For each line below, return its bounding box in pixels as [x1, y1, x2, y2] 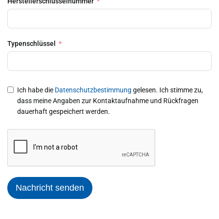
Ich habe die [17, 86, 55, 94]
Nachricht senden [16, 183, 84, 193]
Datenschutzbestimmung [55, 86, 131, 94]
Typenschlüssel [7, 40, 56, 47]
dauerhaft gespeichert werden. [17, 108, 110, 115]
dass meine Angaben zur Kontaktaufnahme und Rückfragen [17, 97, 198, 105]
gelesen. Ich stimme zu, [131, 86, 203, 94]
